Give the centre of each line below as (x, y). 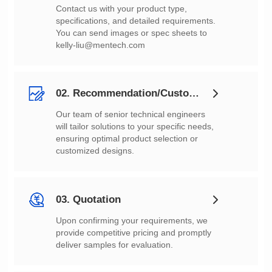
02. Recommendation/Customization (194, 93)
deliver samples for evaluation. (115, 245)
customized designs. (95, 151)
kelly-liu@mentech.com (101, 45)
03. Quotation (89, 200)
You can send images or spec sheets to (132, 32)
